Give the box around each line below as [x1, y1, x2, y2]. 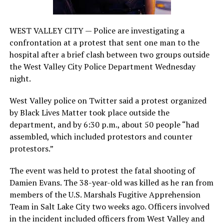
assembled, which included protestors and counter [9, 131, 192, 142]
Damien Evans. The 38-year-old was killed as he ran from [9, 177, 213, 188]
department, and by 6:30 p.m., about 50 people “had [9, 119, 199, 130]
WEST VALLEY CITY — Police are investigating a [9, 25, 184, 36]
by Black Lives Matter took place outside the [9, 107, 169, 118]
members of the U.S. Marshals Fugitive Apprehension [9, 189, 200, 200]
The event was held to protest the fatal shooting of [9, 165, 195, 176]
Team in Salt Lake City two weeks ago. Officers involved [9, 201, 209, 212]
